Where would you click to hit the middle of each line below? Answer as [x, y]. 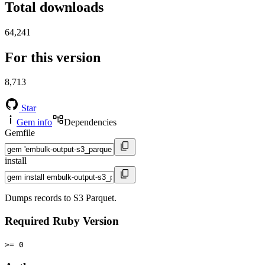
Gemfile [20, 133]
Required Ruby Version [62, 221]
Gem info [34, 122]
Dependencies [90, 122]
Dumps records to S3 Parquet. [61, 198]
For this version [53, 57]
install [16, 161]
